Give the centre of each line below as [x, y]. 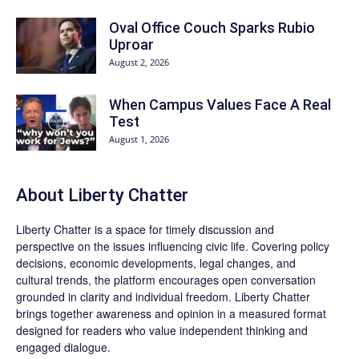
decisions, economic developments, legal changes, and [156, 263]
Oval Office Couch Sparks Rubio [212, 28]
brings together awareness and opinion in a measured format [171, 313]
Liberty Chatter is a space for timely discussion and [145, 229]
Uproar [131, 44]
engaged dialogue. [63, 347]
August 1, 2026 [139, 139]
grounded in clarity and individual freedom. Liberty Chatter [163, 296]
